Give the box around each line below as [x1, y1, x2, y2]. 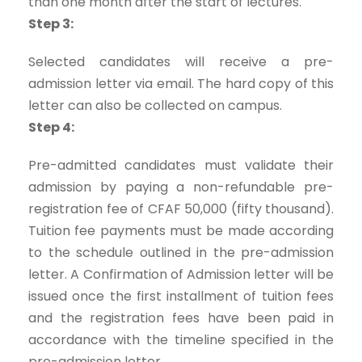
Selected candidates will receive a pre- [28, 53, 334, 71]
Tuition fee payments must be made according [28, 221, 334, 240]
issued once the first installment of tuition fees [28, 287, 334, 305]
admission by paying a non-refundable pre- [28, 178, 334, 196]
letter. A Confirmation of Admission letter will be [28, 265, 334, 284]
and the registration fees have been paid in [28, 309, 334, 327]
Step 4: [28, 118, 74, 137]
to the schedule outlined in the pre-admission [28, 243, 334, 262]
